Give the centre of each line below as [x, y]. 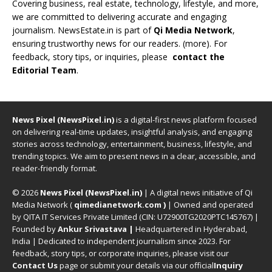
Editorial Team [44, 70]
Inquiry [228, 265]
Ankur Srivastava [93, 229]
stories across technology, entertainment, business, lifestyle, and [132, 144]
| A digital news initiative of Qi [197, 192]
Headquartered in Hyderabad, [190, 229]
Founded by [35, 229]
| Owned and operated [209, 205]
